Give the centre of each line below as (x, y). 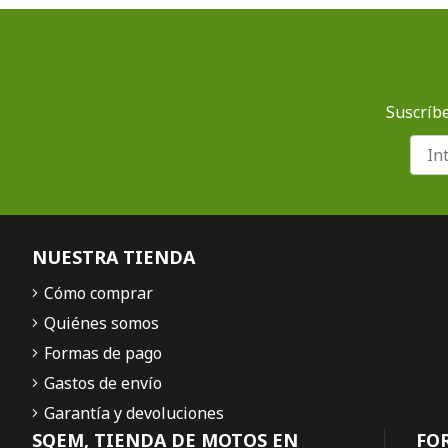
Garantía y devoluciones (134, 413)
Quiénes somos (101, 323)
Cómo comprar (98, 293)
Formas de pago (103, 353)
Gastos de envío (103, 383)
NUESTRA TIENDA (113, 257)
